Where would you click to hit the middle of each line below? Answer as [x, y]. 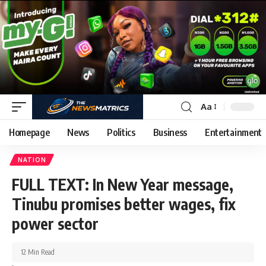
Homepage [29, 132]
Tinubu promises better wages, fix [124, 204]
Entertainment [233, 132]
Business [170, 132]
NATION [32, 159]
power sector [55, 223]
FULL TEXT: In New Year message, [123, 184]
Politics [121, 132]
